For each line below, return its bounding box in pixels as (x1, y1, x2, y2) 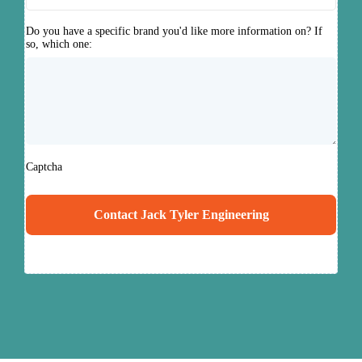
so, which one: (26, 38, 92, 50)
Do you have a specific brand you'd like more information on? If (26, 25, 322, 37)
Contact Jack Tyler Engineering (93, 208, 269, 221)
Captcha (26, 161, 62, 173)
